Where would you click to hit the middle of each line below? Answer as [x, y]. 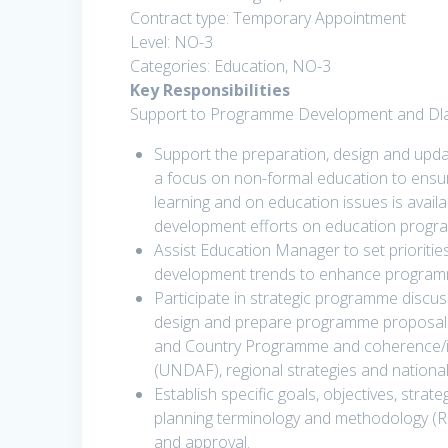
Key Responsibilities [210, 90]
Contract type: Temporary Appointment [268, 18]
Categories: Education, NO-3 [231, 66]
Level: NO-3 [172, 42]
